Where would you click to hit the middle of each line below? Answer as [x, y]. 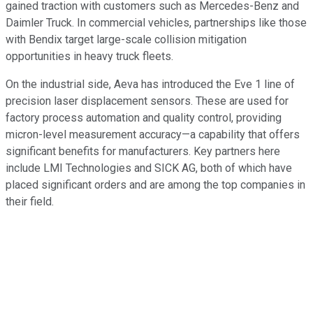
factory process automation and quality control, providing [144, 118]
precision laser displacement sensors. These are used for [147, 101]
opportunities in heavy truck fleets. [89, 57]
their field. [30, 202]
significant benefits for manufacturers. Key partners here [143, 152]
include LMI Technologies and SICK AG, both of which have [149, 168]
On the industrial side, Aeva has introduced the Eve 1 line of [150, 85]
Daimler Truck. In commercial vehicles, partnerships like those [156, 23]
